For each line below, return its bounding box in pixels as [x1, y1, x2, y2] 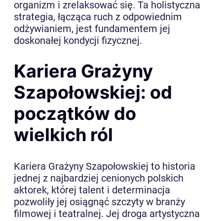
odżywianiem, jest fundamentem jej [14, 22, 170, 35]
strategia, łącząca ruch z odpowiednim [14, 10, 182, 23]
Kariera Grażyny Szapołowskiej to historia [14, 160, 195, 173]
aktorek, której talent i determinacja [14, 184, 170, 196]
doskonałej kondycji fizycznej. [14, 34, 142, 46]
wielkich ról [14, 124, 113, 146]
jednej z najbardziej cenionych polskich [14, 172, 184, 184]
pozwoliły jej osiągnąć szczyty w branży [14, 196, 185, 208]
